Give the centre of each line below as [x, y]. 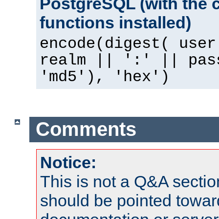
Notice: [68, 162]
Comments [86, 129]
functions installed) [115, 22]
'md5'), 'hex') [105, 77]
